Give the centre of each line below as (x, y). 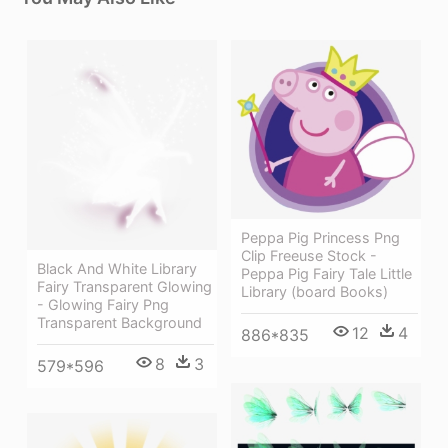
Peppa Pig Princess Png (320, 237)
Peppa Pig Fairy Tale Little (326, 273)
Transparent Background (119, 322)
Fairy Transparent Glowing (124, 286)
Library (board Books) (314, 291)
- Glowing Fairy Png (103, 304)
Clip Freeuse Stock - (309, 255)
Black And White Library (117, 268)
